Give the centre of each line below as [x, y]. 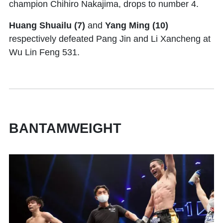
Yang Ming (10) [137, 25]
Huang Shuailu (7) [47, 25]
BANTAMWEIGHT [65, 128]
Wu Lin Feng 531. [44, 52]
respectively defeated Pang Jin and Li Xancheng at [110, 39]
